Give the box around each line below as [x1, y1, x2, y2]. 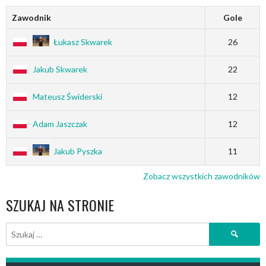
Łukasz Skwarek [53, 37, 112, 47]
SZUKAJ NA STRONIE [6, 194, 114, 216]
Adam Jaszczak [32, 119, 87, 129]
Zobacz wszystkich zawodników [143, 171, 260, 182]
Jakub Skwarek [32, 64, 87, 75]
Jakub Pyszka [53, 146, 102, 157]
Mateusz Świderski [32, 91, 102, 102]
